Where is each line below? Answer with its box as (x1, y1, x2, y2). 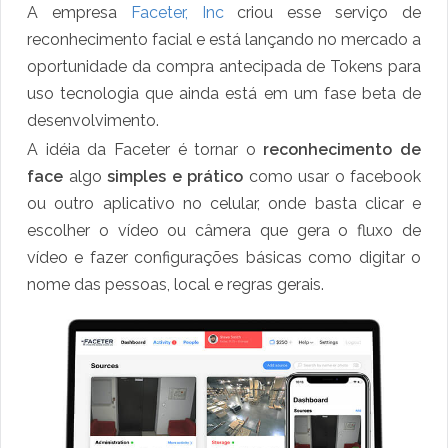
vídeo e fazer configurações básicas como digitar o (27, 248, 421, 268)
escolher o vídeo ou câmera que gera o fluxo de (27, 221, 421, 241)
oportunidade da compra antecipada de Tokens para (27, 57, 421, 77)
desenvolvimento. (27, 111, 159, 131)
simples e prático (107, 167, 249, 187)
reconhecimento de (263, 140, 421, 160)
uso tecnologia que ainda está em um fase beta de (27, 84, 421, 104)
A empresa (27, 3, 131, 23)
